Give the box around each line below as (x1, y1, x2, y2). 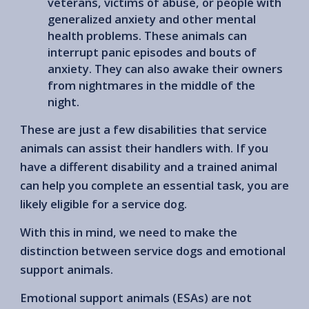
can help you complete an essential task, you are (20, 177, 289, 193)
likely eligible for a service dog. (20, 195, 187, 212)
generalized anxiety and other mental (48, 10, 256, 27)
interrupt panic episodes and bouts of (48, 43, 257, 60)
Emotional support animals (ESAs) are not (20, 289, 252, 306)
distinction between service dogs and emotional (20, 242, 286, 259)
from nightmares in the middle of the (48, 77, 255, 93)
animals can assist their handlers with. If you (20, 139, 268, 156)
